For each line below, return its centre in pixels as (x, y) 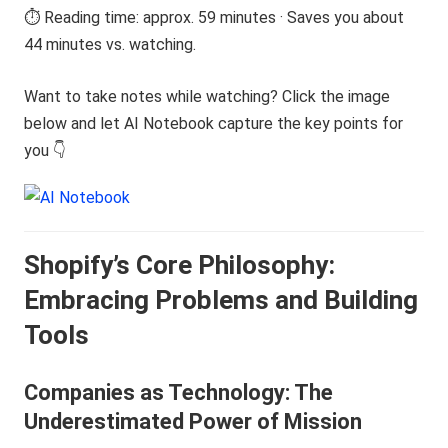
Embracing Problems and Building (221, 299)
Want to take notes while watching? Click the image (207, 96)
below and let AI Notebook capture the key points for (214, 123)
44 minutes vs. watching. (110, 44)
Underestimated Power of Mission (193, 421)
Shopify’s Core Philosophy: (180, 264)
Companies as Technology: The (179, 392)
